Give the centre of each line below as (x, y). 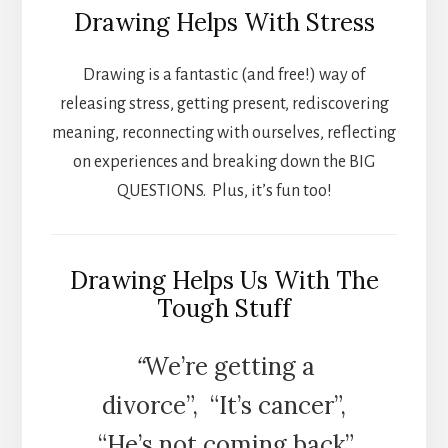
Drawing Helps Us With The (224, 281)
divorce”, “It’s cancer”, (224, 406)
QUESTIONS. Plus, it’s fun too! (224, 191)
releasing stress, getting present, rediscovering (224, 104)
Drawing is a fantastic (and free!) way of (224, 75)
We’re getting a (229, 367)
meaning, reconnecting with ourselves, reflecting (224, 133)
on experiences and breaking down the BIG (224, 162)
